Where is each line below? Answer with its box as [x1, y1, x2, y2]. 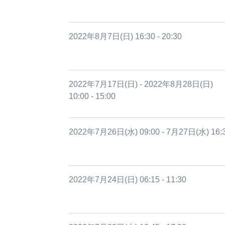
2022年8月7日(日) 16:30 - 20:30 [69, 32, 182, 41]
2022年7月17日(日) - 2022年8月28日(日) [69, 80, 213, 88]
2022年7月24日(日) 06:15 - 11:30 [69, 175, 186, 184]
